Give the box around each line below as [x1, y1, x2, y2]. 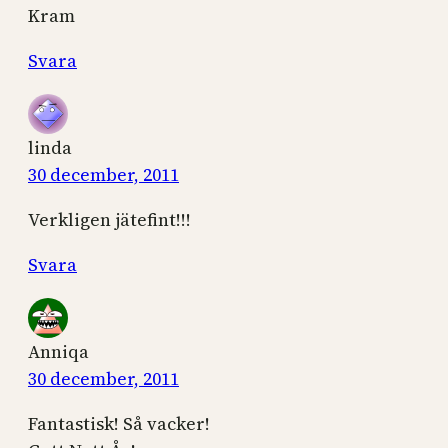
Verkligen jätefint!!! [28, 206, 191, 232]
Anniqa [28, 338, 89, 364]
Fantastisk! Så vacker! [28, 410, 210, 436]
